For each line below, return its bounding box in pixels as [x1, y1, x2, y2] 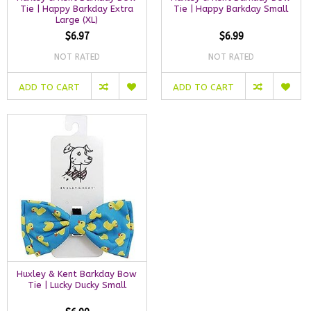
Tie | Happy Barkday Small [174, 3, 289, 15]
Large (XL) [56, 15, 99, 26]
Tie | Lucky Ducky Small [27, 279, 126, 290]
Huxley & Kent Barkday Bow [17, 268, 137, 279]
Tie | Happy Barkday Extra [20, 3, 134, 15]
